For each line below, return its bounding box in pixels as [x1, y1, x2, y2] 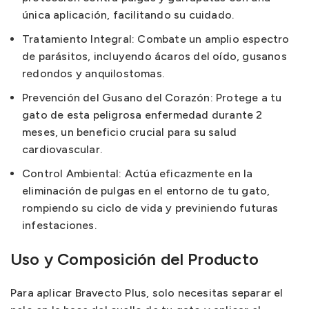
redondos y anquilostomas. [22, 67, 164, 80]
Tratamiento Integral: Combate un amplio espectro [22, 32, 290, 46]
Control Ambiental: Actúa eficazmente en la [22, 167, 253, 180]
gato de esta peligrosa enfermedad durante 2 [22, 108, 263, 121]
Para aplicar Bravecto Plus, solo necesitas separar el [10, 286, 283, 299]
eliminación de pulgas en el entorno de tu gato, [22, 184, 270, 197]
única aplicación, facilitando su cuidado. [22, 8, 235, 21]
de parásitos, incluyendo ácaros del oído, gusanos [22, 50, 287, 63]
